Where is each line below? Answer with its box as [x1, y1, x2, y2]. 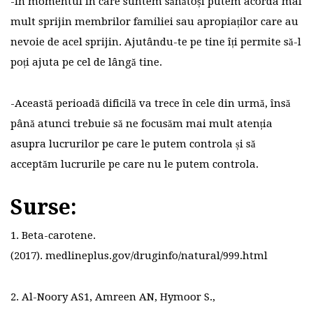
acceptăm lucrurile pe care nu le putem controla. [10, 158, 259, 171]
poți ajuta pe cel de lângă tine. [10, 56, 162, 69]
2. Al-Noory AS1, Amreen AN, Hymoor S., [10, 291, 215, 304]
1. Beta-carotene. [10, 229, 96, 242]
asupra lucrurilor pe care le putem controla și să [10, 138, 256, 151]
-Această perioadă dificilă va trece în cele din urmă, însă [10, 97, 291, 110]
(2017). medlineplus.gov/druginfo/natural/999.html [10, 249, 268, 263]
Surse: [10, 195, 77, 220]
